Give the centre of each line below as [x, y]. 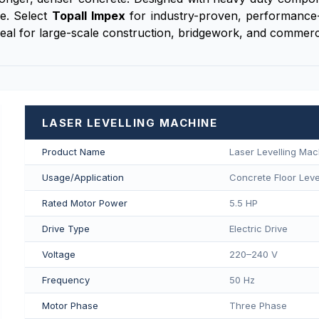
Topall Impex [88, 16]
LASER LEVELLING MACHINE [130, 123]
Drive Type [66, 229]
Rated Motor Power [84, 203]
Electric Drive [258, 229]
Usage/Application [83, 177]
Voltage [58, 254]
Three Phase [258, 305]
